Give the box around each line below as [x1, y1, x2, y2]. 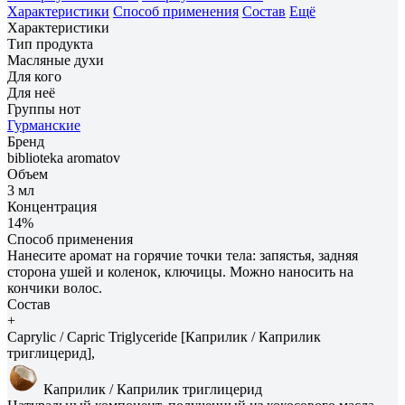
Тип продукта [7, 35, 93, 52]
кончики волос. [7, 279, 102, 296]
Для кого [7, 68, 61, 84]
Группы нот [7, 100, 80, 117]
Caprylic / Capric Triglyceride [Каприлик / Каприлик [7, 328, 321, 344]
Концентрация [7, 198, 97, 214]
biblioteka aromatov [7, 149, 120, 165]
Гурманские [7, 117, 80, 133]
